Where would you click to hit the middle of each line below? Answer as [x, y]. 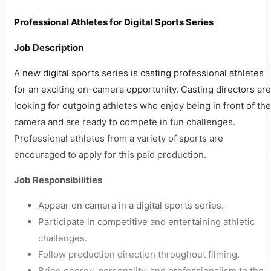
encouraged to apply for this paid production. [110, 155]
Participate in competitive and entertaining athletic [146, 222]
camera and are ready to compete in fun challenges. [125, 122]
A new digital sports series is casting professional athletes [139, 73]
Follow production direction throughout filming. [139, 254]
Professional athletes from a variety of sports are [119, 138]
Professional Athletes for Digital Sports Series [114, 22]
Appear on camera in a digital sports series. [131, 205]
